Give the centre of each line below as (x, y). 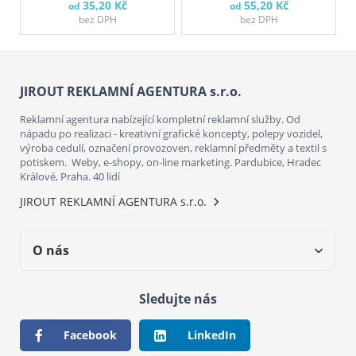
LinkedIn (212, 335)
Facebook (90, 335)
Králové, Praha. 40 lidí (70, 177)
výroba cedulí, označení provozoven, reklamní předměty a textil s (173, 148)
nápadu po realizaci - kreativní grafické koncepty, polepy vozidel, (171, 134)
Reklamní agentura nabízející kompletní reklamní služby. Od (160, 120)
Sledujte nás (178, 299)
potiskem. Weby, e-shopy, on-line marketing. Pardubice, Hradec (170, 163)
